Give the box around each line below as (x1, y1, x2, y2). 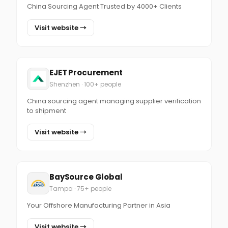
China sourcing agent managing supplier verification (27, 96, 201, 106)
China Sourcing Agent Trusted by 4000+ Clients (27, 2, 182, 11)
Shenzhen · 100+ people (49, 80, 121, 89)
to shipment (27, 106, 66, 116)
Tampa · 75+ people (49, 184, 111, 193)
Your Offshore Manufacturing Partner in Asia (27, 201, 170, 210)
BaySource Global (49, 172, 123, 182)
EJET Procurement (49, 67, 123, 78)
